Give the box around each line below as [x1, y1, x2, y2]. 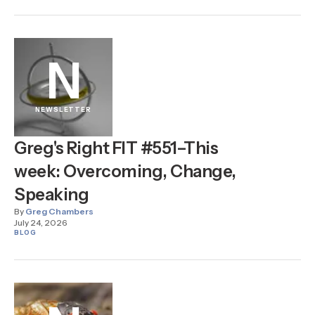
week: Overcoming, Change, [14, 161, 236, 182]
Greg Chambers [25, 206, 94, 217]
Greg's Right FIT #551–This [14, 138, 219, 159]
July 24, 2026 [14, 217, 67, 229]
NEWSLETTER [35, 105, 91, 114]
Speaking [14, 184, 89, 205]
